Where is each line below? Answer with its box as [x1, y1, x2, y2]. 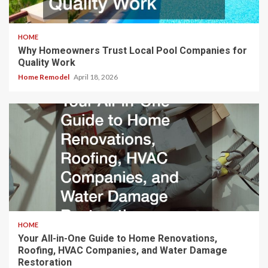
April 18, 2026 [74, 72, 118, 82]
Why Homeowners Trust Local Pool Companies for [18, 45, 247, 57]
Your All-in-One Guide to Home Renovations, [18, 233, 217, 245]
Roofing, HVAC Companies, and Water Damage [18, 245, 227, 257]
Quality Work [18, 57, 75, 69]
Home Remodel [18, 72, 71, 82]
